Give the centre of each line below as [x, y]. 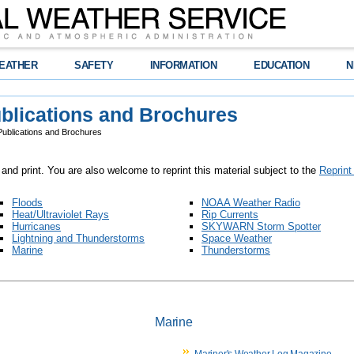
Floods [27, 203]
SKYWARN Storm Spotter [261, 226]
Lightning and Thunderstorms [78, 238]
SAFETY [94, 65]
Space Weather [237, 238]
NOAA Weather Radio [251, 203]
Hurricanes [36, 226]
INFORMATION [184, 65]
